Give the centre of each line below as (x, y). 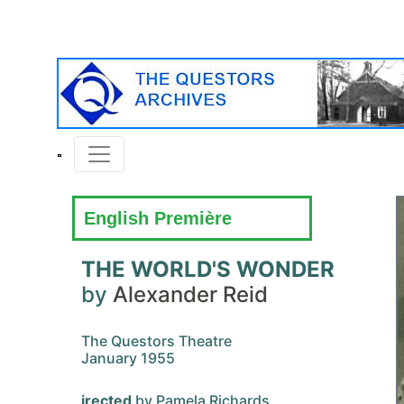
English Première (158, 218)
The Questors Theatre (156, 341)
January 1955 (128, 358)
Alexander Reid (190, 294)
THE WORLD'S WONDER (208, 269)
